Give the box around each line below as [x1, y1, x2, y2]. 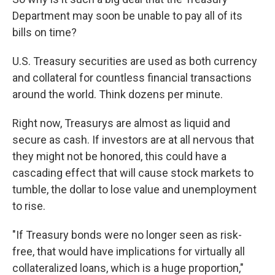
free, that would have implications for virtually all [12, 245, 245, 258]
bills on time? [12, 26, 77, 39]
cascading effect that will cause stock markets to [12, 166, 254, 179]
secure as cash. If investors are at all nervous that [12, 133, 254, 146]
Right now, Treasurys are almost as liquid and [12, 117, 230, 130]
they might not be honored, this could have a [12, 150, 227, 163]
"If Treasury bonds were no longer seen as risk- [12, 228, 242, 241]
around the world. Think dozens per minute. [12, 88, 223, 101]
